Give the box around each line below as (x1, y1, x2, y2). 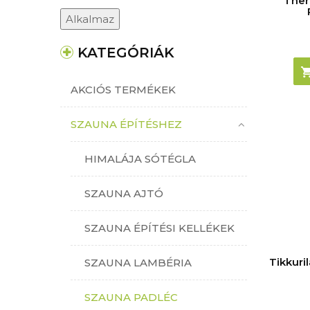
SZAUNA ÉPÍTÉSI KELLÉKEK (84, 221, 235, 235)
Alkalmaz (66, 12, 114, 26)
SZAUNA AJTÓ (84, 186, 163, 200)
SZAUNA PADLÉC (84, 290, 178, 304)
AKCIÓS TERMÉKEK (71, 82, 176, 96)
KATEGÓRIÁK (77, 44, 174, 61)
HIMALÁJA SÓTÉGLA (84, 152, 196, 165)
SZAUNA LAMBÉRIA (84, 255, 192, 269)
